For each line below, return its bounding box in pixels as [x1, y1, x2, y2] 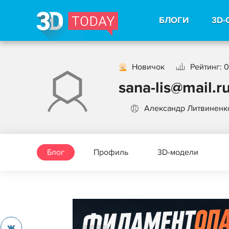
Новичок [132, 61, 165, 72]
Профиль [94, 147, 128, 157]
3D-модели [157, 147, 198, 157]
